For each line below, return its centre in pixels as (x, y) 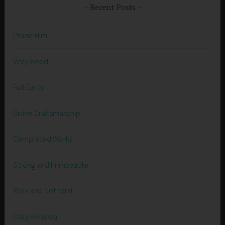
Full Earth (28, 87)
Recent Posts (113, 8)
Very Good (31, 61)
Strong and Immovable (51, 164)
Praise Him (30, 35)
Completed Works (43, 139)
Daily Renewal (36, 217)
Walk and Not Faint (43, 191)
